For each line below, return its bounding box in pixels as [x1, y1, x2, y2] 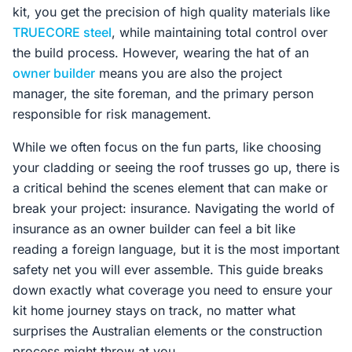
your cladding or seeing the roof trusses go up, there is [13, 159, 339, 175]
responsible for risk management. [13, 106, 211, 122]
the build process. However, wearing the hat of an [13, 45, 309, 60]
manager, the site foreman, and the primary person [13, 86, 313, 101]
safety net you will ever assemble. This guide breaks [13, 262, 323, 277]
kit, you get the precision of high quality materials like [13, 4, 330, 20]
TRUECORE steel [13, 24, 112, 40]
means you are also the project [95, 65, 282, 81]
